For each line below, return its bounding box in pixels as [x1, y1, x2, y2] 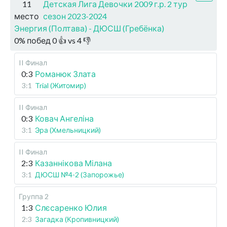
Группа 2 [19, 192, 49, 201]
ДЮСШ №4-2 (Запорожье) [35, 170, 124, 179]
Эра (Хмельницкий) [35, 126, 101, 134]
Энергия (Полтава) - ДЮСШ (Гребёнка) [14, 23, 164, 33]
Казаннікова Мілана [35, 158, 112, 168]
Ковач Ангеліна [35, 113, 94, 123]
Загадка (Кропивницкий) [35, 215, 119, 223]
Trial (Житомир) [35, 81, 86, 90]
